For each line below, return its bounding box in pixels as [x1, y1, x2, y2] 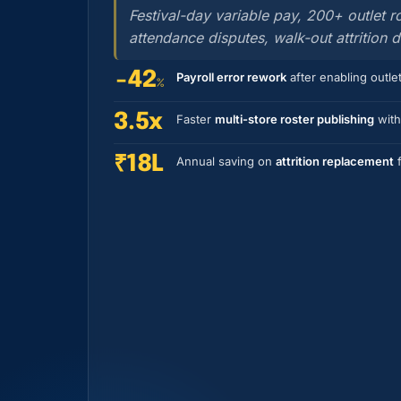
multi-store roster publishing [215, 112, 374, 126]
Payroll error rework [176, 70, 286, 84]
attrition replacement [276, 154, 394, 168]
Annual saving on [176, 154, 276, 168]
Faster [176, 112, 215, 126]
